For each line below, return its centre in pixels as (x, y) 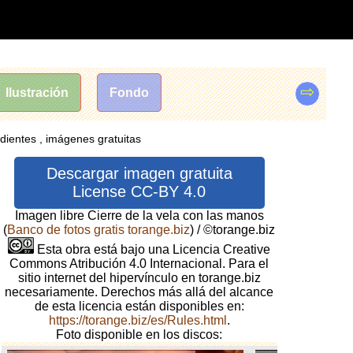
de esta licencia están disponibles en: (139, 306)
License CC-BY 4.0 (139, 191)
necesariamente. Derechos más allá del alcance (139, 292)
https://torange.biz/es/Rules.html (137, 320)
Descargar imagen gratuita (139, 173)
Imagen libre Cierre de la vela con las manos (139, 215)
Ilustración (37, 93)
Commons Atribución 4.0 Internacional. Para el (139, 263)
